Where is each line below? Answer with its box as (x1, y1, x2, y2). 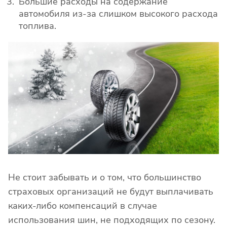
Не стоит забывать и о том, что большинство (8, 171, 201, 183)
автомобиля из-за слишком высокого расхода (19, 8, 218, 20)
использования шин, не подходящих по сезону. (8, 213, 215, 226)
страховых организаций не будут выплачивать (8, 185, 213, 198)
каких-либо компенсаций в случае (8, 199, 157, 212)
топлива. (19, 20, 56, 32)
